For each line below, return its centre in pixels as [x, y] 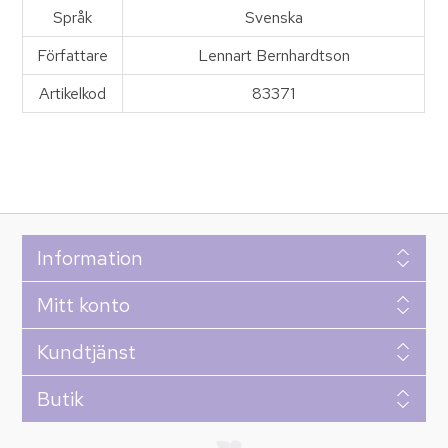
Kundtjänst [86, 352]
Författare [73, 56]
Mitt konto [83, 305]
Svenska [273, 18]
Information [89, 258]
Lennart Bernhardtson [273, 56]
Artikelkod [73, 94]
